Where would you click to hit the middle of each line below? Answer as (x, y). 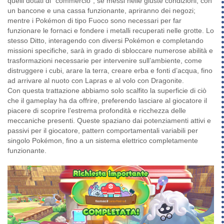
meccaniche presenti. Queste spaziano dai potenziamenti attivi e (109, 121)
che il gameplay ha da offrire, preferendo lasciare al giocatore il (107, 101)
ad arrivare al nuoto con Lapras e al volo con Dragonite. (96, 81)
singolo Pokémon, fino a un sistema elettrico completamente (103, 141)
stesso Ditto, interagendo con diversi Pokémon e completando (105, 41)
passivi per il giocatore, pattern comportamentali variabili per (103, 131)
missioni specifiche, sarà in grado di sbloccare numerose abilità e (110, 51)
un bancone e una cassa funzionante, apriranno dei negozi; (101, 11)
